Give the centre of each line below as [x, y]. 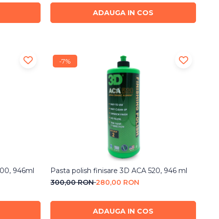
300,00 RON [73, 182]
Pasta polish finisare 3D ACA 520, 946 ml [119, 170]
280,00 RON [118, 182]
